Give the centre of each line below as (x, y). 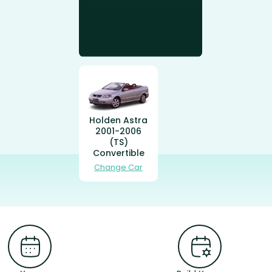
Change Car (118, 167)
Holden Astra (118, 120)
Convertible (118, 153)
